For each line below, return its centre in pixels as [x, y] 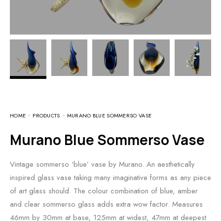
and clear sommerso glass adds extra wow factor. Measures [106, 204]
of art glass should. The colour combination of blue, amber [104, 191]
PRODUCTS [46, 115]
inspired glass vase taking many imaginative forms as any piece [110, 177]
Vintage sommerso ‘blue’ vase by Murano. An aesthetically [102, 164]
